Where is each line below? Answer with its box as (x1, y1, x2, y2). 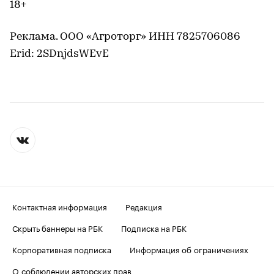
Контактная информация (12, 199, 107, 212)
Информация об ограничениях (130, 242, 248, 255)
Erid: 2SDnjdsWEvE (10, 48, 109, 60)
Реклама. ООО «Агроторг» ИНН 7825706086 (10, 31, 240, 43)
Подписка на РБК (121, 221, 187, 234)
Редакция (125, 199, 162, 212)
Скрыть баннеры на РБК (12, 221, 103, 234)
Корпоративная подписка (12, 242, 111, 255)
